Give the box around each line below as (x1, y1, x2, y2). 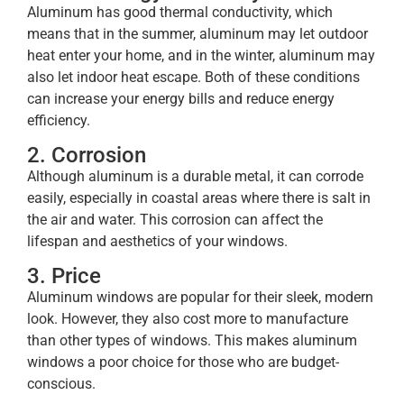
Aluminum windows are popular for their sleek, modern (27, 289, 373, 307)
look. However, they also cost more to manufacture (27, 310, 348, 328)
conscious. (27, 375, 96, 393)
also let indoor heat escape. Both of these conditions (27, 68, 360, 86)
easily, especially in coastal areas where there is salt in (27, 188, 371, 207)
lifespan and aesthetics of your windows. (27, 232, 288, 250)
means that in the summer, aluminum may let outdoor (27, 24, 368, 42)
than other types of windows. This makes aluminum (27, 332, 357, 350)
